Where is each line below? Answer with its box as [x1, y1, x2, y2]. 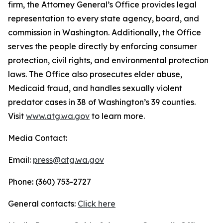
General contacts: [8, 199, 78, 209]
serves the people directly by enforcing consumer [8, 41, 197, 51]
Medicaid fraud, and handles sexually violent [8, 83, 182, 93]
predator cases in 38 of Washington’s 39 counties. [8, 97, 196, 107]
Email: [8, 155, 33, 165]
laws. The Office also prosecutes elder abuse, [8, 69, 182, 79]
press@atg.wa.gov [33, 155, 104, 165]
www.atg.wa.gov [26, 111, 90, 121]
